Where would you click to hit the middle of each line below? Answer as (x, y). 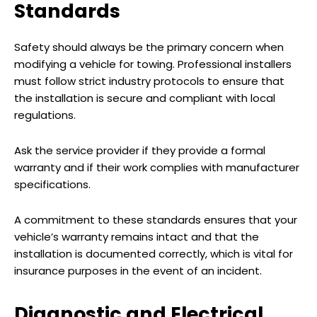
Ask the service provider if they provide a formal (140, 151)
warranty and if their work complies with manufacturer (157, 168)
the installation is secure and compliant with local (145, 98)
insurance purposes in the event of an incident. (138, 271)
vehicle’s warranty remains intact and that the (137, 237)
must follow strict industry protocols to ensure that (149, 81)
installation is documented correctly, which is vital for (154, 254)
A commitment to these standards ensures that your (156, 220)
